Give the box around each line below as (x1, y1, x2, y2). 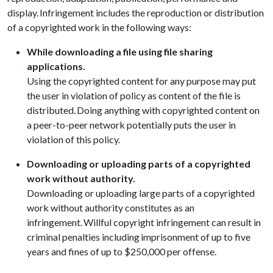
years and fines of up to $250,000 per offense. (27, 246, 218, 257)
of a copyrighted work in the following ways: (7, 21, 194, 33)
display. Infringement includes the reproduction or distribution (7, 7, 264, 18)
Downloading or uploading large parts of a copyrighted (27, 187, 255, 199)
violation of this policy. (27, 133, 122, 145)
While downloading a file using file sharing (27, 46, 213, 57)
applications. (27, 60, 85, 72)
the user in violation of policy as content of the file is (27, 90, 241, 101)
